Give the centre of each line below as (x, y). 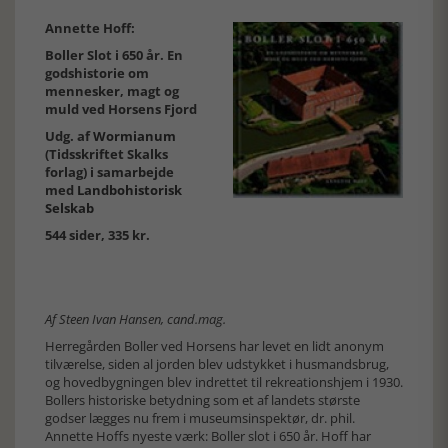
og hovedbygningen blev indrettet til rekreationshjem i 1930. (224, 382)
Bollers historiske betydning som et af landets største (202, 400)
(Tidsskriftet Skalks (106, 154)
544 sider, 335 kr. (97, 235)
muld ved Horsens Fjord (121, 109)
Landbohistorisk (129, 190)
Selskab (69, 208)
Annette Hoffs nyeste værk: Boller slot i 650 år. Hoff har (208, 436)
